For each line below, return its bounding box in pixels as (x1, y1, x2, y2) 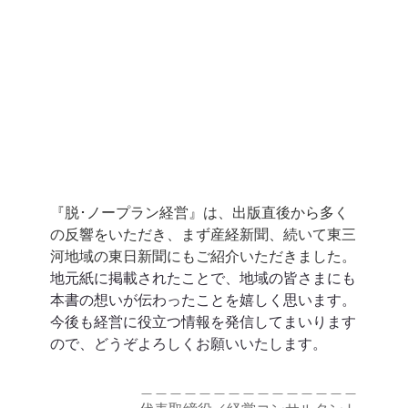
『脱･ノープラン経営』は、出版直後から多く (49, 203, 349, 222)
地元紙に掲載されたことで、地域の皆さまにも (49, 269, 356, 288)
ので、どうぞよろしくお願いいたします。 (49, 334, 327, 353)
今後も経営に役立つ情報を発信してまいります (49, 312, 356, 331)
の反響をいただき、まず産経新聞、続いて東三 (49, 225, 356, 244)
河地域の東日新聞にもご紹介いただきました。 (49, 247, 356, 266)
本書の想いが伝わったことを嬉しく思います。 (49, 291, 356, 310)
